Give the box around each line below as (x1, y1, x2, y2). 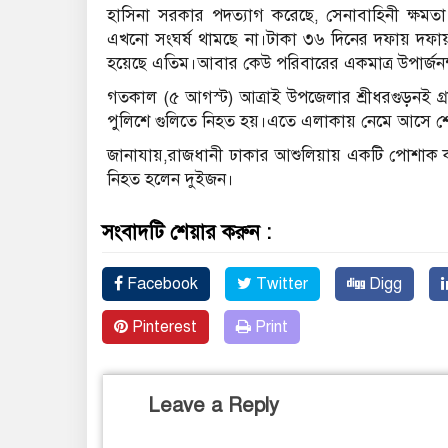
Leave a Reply (148, 392, 279, 418)
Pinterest (128, 316, 197, 337)
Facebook (123, 273, 198, 294)
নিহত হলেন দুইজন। (107, 168, 234, 190)
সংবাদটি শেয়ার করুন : (102, 219, 271, 245)
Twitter (252, 273, 308, 294)
